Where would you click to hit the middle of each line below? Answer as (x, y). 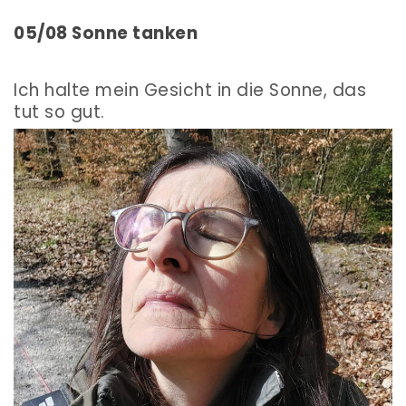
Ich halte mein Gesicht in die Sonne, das (190, 91)
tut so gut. (59, 112)
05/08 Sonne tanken (106, 34)
